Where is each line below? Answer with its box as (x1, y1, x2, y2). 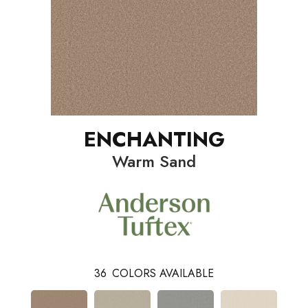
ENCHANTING (83, 124, 225, 154)
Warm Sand (112, 149, 196, 173)
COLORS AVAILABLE (112, 265, 214, 281)
